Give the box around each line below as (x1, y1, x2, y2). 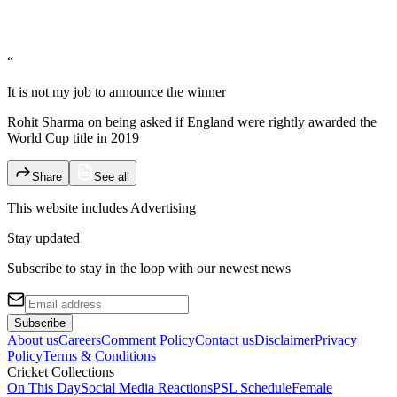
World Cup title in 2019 (7, 129, 139, 145)
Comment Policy (101, 331, 195, 347)
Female (292, 379, 332, 395)
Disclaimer (254, 331, 315, 347)
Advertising (130, 199, 196, 215)
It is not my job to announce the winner (7, 83, 226, 99)
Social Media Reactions (81, 379, 213, 395)
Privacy (315, 331, 357, 347)
